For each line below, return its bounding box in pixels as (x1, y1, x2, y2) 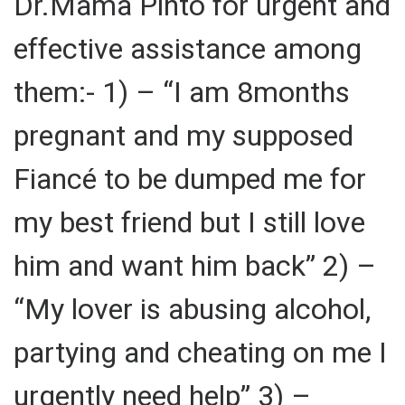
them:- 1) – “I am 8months (14, 74, 350, 109)
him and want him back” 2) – (14, 248, 376, 283)
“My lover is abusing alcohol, (14, 291, 371, 326)
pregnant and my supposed (14, 118, 353, 153)
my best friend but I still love (14, 204, 365, 240)
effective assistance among (14, 31, 362, 66)
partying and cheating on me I (14, 334, 387, 370)
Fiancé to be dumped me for (14, 161, 366, 196)
